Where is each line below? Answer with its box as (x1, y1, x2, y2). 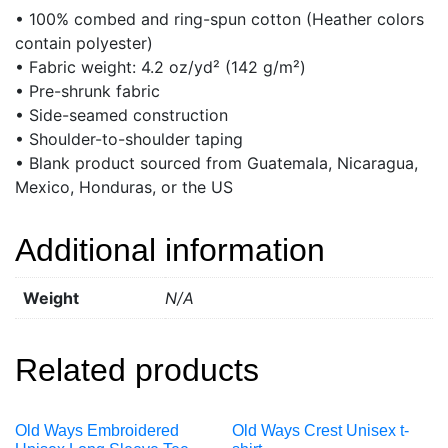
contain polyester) (15, 32, 153, 53)
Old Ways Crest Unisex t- (232, 421, 410, 439)
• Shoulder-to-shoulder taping (15, 128, 243, 149)
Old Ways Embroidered (15, 421, 179, 439)
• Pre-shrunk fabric (15, 80, 160, 101)
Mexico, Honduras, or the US (15, 176, 233, 197)
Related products (15, 351, 259, 388)
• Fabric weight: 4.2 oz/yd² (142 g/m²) (15, 56, 306, 77)
